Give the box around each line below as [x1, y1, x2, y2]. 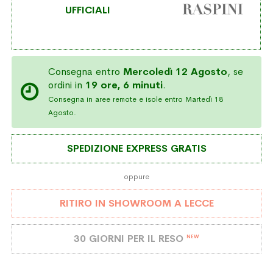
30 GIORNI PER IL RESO [74, 232, 186, 245]
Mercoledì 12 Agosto [123, 65, 228, 78]
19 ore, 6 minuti [85, 78, 163, 91]
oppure [124, 171, 149, 182]
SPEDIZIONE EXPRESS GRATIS [66, 141, 207, 155]
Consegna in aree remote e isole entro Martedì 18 [48, 94, 224, 104]
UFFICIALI [65, 3, 110, 16]
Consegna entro [48, 65, 124, 78]
